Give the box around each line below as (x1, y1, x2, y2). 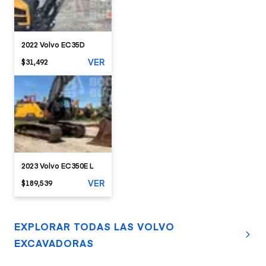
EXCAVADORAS (14, 236, 94, 249)
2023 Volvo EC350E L (21, 160, 93, 170)
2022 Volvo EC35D (21, 39, 85, 49)
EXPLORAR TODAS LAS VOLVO (14, 220, 175, 233)
